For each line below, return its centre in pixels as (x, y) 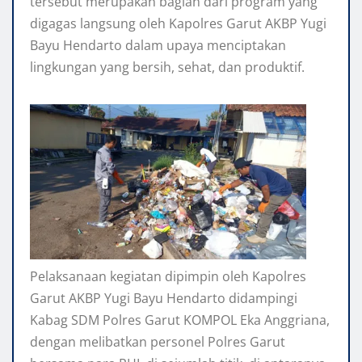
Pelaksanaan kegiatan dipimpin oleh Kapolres (168, 277)
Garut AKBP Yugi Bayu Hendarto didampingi (164, 299)
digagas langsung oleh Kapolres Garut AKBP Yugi (178, 24)
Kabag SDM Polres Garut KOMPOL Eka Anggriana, (180, 320)
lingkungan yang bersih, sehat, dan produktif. (167, 67)
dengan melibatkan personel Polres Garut (158, 342)
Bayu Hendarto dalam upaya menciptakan (158, 46)
